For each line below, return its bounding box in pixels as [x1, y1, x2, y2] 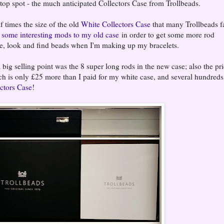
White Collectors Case [81, 18, 150, 29]
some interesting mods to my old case [1, 29, 119, 39]
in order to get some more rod [119, 29, 214, 39]
